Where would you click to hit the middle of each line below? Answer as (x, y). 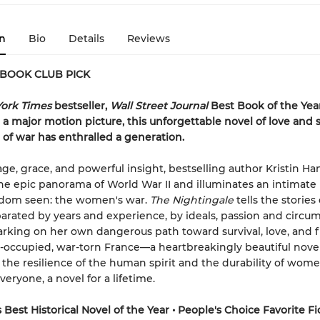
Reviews (148, 39)
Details (86, 39)
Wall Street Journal (159, 106)
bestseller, (80, 106)
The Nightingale (193, 200)
